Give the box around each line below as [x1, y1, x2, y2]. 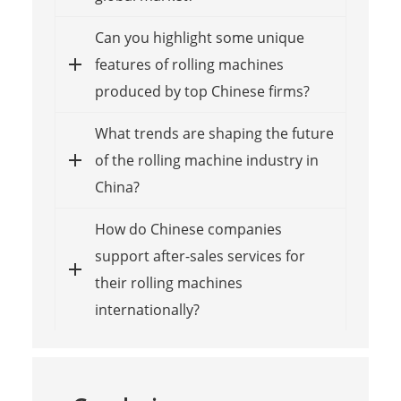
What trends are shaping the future [94, 124, 334, 144]
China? [94, 177, 140, 198]
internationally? [94, 300, 200, 320]
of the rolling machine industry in [94, 150, 319, 171]
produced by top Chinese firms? [94, 81, 310, 102]
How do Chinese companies [94, 219, 282, 240]
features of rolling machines [94, 55, 284, 75]
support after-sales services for [94, 246, 305, 267]
